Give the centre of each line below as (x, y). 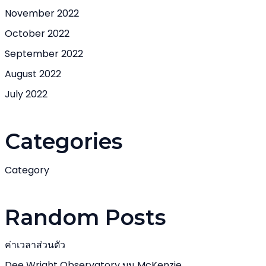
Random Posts (85, 217)
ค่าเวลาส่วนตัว (35, 245)
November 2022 (42, 13)
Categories (64, 141)
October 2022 (37, 34)
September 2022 (44, 54)
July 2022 (26, 94)
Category (27, 170)
